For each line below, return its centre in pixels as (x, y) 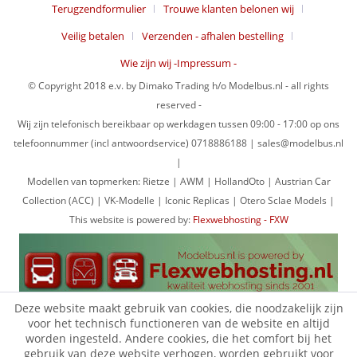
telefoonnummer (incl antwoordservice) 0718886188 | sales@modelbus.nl (178, 143)
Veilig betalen (93, 36)
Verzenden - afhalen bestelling (213, 36)
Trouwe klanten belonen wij (228, 9)
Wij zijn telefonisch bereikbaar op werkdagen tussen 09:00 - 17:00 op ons (178, 124)
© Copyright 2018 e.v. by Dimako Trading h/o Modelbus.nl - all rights (178, 86)
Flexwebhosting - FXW (240, 220)
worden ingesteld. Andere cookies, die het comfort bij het (178, 338)
